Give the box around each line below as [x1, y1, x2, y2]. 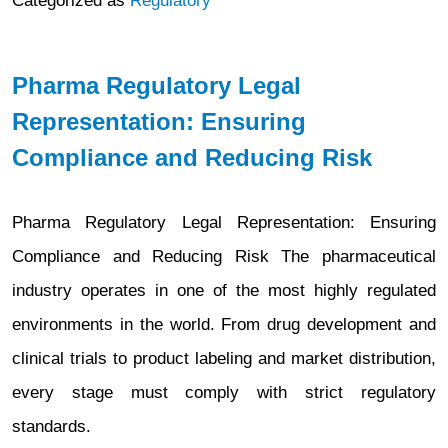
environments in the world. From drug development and [12, 315, 436, 334]
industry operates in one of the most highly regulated [12, 281, 436, 300]
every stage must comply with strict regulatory [12, 383, 436, 402]
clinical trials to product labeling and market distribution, [12, 349, 436, 368]
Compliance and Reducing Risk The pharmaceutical [12, 247, 436, 266]
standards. [12, 417, 91, 436]
